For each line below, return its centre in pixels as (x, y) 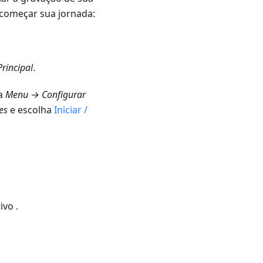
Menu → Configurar (45, 95)
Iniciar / (71, 110)
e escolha (31, 110)
